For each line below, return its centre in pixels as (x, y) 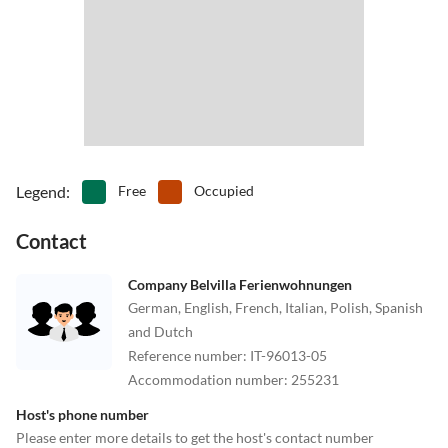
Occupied (224, 190)
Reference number (185, 355)
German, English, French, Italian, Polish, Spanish (275, 307)
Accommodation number (206, 379)
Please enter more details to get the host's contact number (195, 437)
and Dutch (160, 331)
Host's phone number (82, 414)
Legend (41, 191)
